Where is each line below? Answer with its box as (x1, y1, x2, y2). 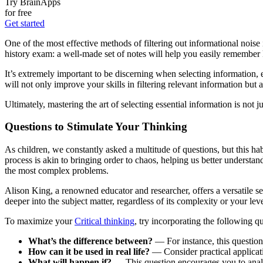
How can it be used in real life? (28, 247, 150, 257)
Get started (5, 18, 45, 28)
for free (5, 7, 32, 18)
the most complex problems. (5, 166, 109, 176)
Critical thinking (75, 216, 134, 227)
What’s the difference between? (28, 236, 153, 247)
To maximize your (5, 216, 75, 227)
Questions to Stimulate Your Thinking (5, 120, 187, 133)
